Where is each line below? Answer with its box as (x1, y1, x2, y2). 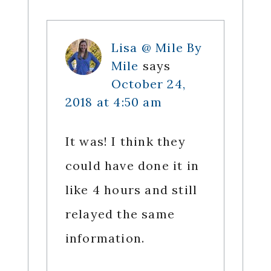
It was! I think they (65, 134, 186, 149)
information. (65, 230, 145, 246)
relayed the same (65, 206, 175, 222)
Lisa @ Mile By (111, 40, 203, 56)
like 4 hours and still (65, 182, 198, 198)
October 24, (111, 76, 186, 92)
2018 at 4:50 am (65, 94, 162, 110)
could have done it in (65, 158, 199, 174)
